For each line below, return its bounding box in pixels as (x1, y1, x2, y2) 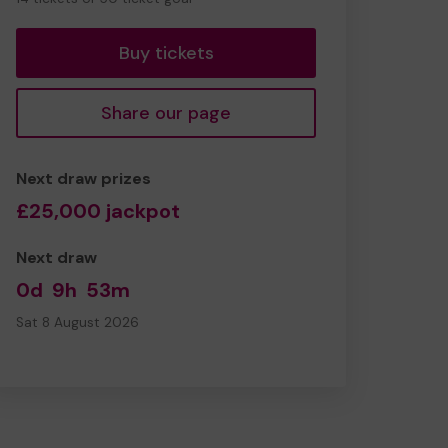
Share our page (101, 100, 231, 125)
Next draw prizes (16, 167, 151, 189)
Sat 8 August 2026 (16, 313, 139, 331)
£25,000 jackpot (16, 197, 180, 224)
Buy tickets (118, 40, 214, 65)
